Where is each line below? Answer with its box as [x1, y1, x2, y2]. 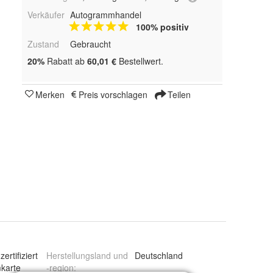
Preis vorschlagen [79, 88, 147, 101]
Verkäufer [27, 8, 65, 21]
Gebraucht [69, 37, 111, 50]
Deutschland [135, 249, 183, 261]
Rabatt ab [44, 54, 87, 67]
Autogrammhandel [69, 8, 141, 21]
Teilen [165, 88, 191, 101]
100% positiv [135, 20, 189, 33]
